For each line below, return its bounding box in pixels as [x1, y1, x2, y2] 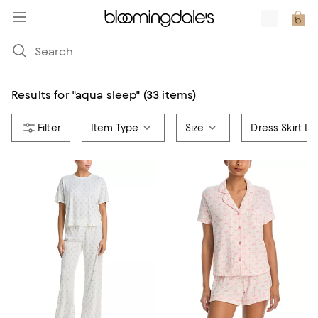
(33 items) [143, 88, 197, 102]
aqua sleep [75, 88, 137, 102]
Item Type [90, 122, 138, 133]
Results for [11, 88, 70, 102]
